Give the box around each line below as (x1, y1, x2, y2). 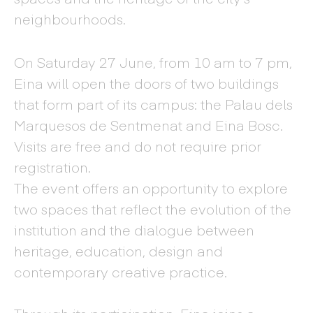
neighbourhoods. (14, 9, 126, 28)
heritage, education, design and (14, 241, 223, 260)
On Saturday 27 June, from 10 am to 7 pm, (14, 52, 292, 71)
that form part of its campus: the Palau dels (14, 94, 293, 113)
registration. (14, 157, 91, 176)
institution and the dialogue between (14, 220, 254, 239)
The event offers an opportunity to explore (14, 178, 288, 197)
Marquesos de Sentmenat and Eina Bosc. (14, 115, 283, 134)
